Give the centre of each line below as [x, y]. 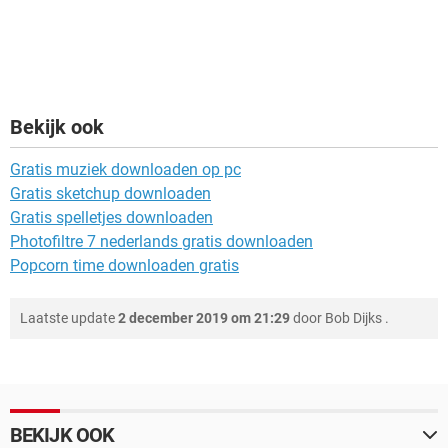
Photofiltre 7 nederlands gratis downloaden [161, 242]
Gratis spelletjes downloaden [111, 218]
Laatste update [69, 318]
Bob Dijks [353, 318]
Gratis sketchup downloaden [110, 194]
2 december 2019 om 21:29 [204, 318]
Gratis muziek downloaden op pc [125, 170]
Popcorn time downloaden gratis [124, 266]
